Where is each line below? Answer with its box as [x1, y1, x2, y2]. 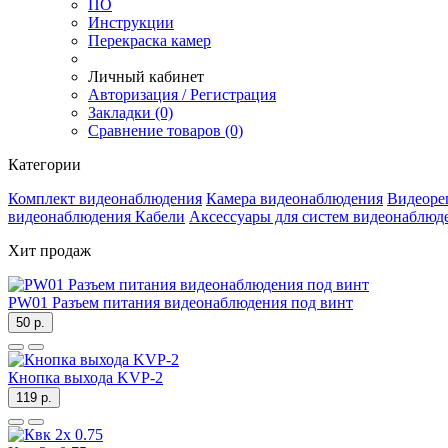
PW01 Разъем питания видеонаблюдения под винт [8, 294, 353, 311]
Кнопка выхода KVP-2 [8, 369, 163, 386]
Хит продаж [8, 242, 91, 259]
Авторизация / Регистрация [88, 86, 276, 103]
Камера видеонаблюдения [206, 190, 383, 207]
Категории [8, 156, 81, 173]
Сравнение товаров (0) [88, 122, 243, 139]
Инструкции [88, 14, 174, 31]
